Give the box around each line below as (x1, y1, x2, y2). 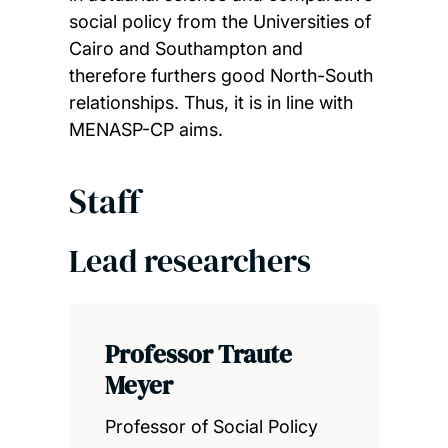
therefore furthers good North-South (68, 65, 373, 87)
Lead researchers (68, 239, 311, 284)
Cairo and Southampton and (68, 38, 303, 60)
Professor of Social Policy (104, 416, 318, 438)
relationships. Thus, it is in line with (68, 92, 353, 114)
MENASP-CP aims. (68, 119, 223, 141)
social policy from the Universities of (68, 11, 371, 33)
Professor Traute (104, 337, 292, 372)
